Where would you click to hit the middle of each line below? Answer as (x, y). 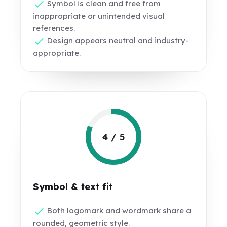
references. (54, 28)
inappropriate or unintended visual (99, 16)
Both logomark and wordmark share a (118, 211)
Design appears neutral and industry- (117, 41)
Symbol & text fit (73, 187)
